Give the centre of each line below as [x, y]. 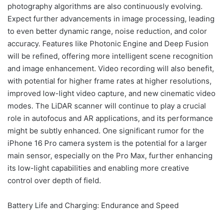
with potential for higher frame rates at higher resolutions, [110, 81]
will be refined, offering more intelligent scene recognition [110, 56]
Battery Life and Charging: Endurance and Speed [93, 206]
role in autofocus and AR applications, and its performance [110, 118]
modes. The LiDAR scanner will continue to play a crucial [107, 106]
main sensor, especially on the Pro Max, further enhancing [110, 156]
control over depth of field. [54, 181]
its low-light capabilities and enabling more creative [98, 168]
